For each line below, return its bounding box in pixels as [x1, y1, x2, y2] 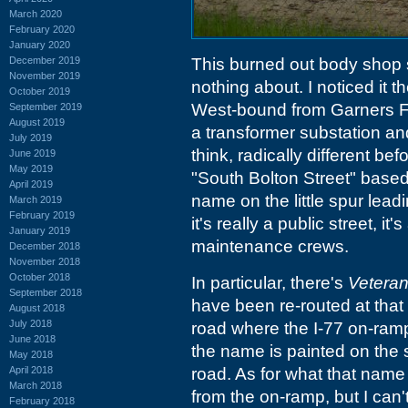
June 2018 [9, 332, 56, 344]
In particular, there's [191, 273, 348, 292]
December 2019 [9, 54, 80, 66]
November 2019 [9, 69, 80, 81]
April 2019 [9, 178, 53, 189]
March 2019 [9, 193, 62, 205]
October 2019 [9, 85, 70, 97]
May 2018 [9, 348, 53, 360]
